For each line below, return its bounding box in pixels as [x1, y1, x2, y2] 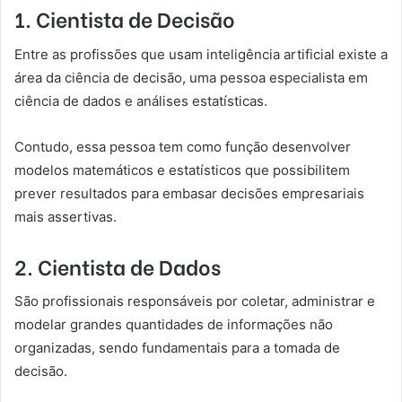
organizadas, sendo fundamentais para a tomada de [14, 339, 340, 357]
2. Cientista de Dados [14, 249, 221, 281]
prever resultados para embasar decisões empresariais [14, 184, 364, 202]
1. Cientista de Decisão [14, 3, 235, 34]
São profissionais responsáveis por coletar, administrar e [14, 293, 375, 310]
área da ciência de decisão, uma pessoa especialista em [14, 68, 368, 86]
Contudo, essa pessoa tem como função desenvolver [14, 137, 351, 155]
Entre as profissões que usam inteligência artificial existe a [14, 45, 388, 63]
